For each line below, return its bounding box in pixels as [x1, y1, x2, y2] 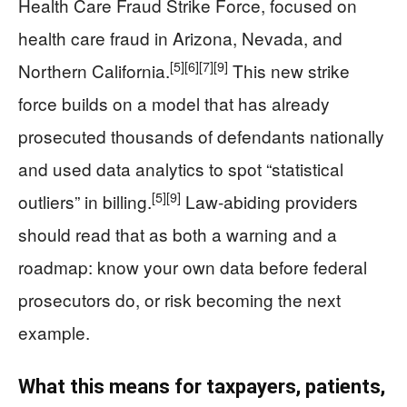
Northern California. [18, 58, 170, 83]
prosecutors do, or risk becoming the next [18, 287, 341, 312]
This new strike [228, 58, 350, 83]
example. [18, 320, 90, 344]
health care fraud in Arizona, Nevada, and [18, 25, 342, 50]
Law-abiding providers [181, 189, 358, 213]
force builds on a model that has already [18, 91, 330, 115]
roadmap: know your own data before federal [18, 254, 367, 279]
